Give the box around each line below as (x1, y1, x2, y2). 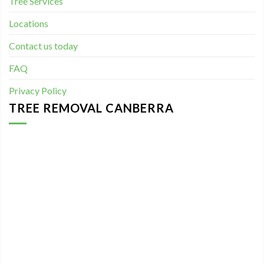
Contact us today (9, 40, 78, 52)
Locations (9, 18, 48, 29)
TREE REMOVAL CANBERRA (9, 101, 174, 115)
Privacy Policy (9, 85, 67, 97)
